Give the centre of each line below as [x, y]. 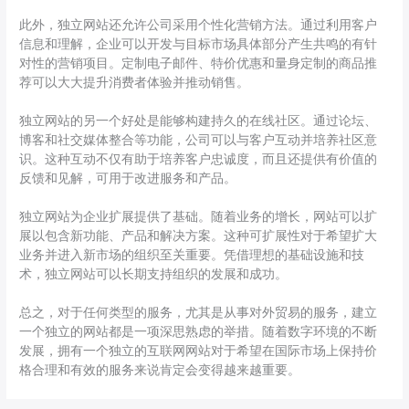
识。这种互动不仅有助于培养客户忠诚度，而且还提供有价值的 [199, 159]
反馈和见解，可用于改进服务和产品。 [128, 178]
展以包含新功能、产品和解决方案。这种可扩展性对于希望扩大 [199, 236]
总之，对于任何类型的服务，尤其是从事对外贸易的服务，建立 [199, 313]
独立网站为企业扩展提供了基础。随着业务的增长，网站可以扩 [199, 217]
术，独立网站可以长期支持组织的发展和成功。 [154, 274]
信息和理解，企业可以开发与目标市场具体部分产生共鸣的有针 [199, 44]
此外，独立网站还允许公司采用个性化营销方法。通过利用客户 [199, 25]
